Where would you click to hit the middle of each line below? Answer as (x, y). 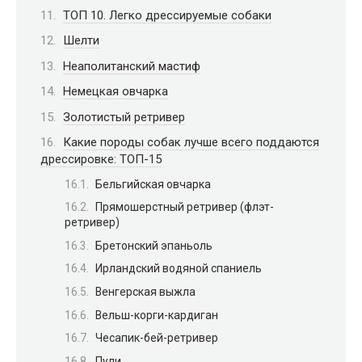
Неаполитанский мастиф (132, 66)
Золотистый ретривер (124, 117)
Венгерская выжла (145, 292)
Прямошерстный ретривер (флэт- (185, 207)
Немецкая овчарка (116, 91)
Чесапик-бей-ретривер (157, 338)
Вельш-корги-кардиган (157, 315)
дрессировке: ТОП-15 (101, 159)
